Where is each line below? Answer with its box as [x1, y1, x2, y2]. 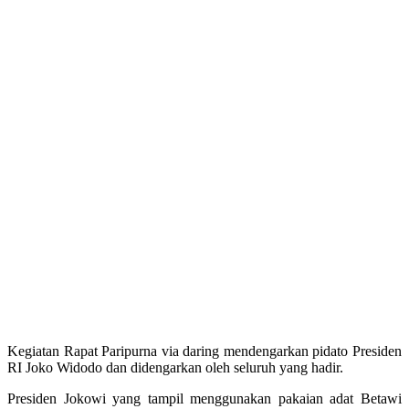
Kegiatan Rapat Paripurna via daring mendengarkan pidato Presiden [7, 343, 402, 360]
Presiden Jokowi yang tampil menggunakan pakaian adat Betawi [7, 391, 402, 407]
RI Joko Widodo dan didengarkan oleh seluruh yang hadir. [7, 360, 343, 376]
